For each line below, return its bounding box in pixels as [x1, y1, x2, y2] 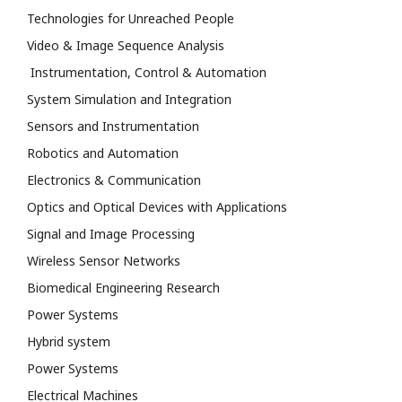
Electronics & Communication [27, 170, 201, 188]
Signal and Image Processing [27, 224, 195, 242]
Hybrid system [27, 332, 110, 350]
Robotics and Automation [27, 144, 179, 162]
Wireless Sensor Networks [27, 251, 180, 269]
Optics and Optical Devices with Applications [27, 197, 287, 215]
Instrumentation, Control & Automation [27, 63, 267, 81]
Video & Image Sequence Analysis [27, 36, 224, 54]
